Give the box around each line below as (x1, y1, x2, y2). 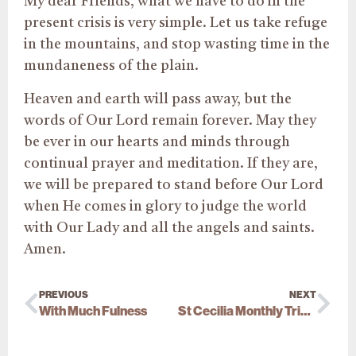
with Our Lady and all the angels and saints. (24, 220, 315, 235)
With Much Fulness (39, 304, 147, 319)
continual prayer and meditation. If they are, (24, 156, 318, 171)
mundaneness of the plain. (24, 59, 199, 74)
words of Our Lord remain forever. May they (24, 113, 316, 128)
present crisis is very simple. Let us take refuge (24, 16, 327, 31)
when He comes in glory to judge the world (24, 199, 307, 214)
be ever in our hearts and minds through (24, 134, 290, 149)
